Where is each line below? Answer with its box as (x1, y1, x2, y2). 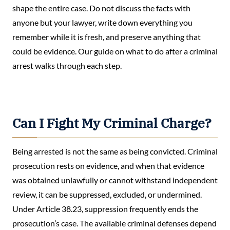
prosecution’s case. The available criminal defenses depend (12, 218, 217, 228)
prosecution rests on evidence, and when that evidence (12, 161, 204, 171)
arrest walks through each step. (12, 60, 122, 70)
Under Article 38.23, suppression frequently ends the (12, 204, 198, 214)
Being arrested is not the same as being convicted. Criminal (12, 146, 218, 157)
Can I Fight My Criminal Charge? (12, 114, 212, 131)
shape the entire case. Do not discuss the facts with (12, 3, 190, 13)
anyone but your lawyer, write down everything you (12, 17, 193, 27)
